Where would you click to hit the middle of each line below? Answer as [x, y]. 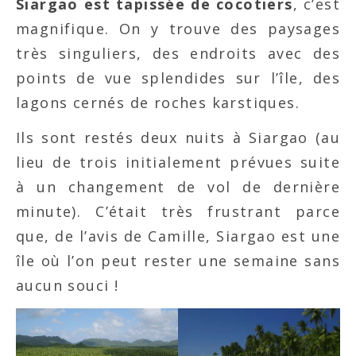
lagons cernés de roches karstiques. [158, 103]
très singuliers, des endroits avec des [178, 54]
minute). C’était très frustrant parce [178, 212]
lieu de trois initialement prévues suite [178, 163]
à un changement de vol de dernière [178, 187]
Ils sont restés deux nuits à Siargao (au [178, 138]
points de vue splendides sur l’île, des [178, 78]
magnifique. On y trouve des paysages [178, 29]
